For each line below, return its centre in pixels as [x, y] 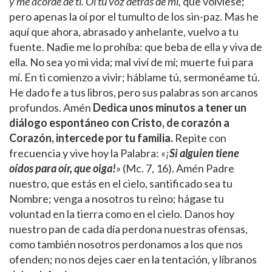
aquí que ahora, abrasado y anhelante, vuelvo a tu [124, 31]
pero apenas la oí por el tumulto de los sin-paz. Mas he [134, 16]
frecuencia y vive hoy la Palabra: [85, 153]
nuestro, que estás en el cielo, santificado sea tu [121, 183]
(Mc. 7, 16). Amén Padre [178, 168]
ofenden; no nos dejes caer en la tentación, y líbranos [133, 259]
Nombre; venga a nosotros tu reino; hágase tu [117, 198]
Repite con [200, 138]
